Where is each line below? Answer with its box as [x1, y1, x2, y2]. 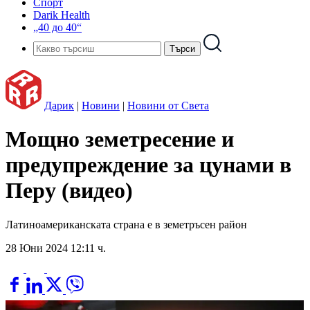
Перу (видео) [6, 178, 133, 203]
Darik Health [33, 9, 90, 21]
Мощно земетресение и [6, 127, 234, 152]
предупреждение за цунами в [6, 152, 291, 178]
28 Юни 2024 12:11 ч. [6, 241, 106, 254]
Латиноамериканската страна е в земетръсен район [6, 218, 247, 230]
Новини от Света [127, 100, 209, 111]
